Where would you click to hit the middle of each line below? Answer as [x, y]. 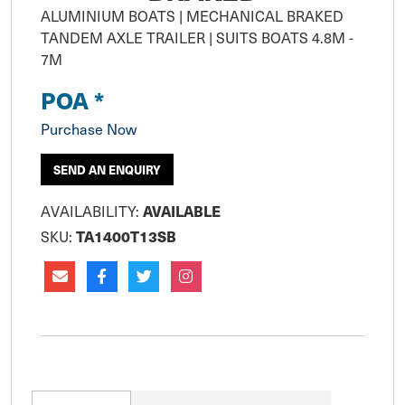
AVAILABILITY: [92, 211]
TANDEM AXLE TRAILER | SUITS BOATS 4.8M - [197, 38]
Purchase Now [89, 129]
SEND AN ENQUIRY [107, 170]
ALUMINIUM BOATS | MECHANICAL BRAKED [192, 16]
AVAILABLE [182, 211]
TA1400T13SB [126, 236]
